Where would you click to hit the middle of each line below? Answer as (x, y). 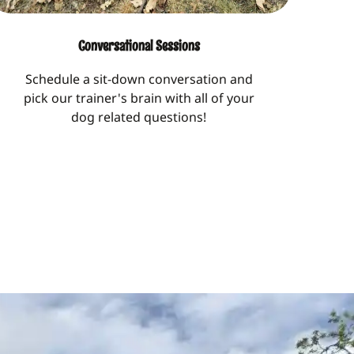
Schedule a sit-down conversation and (139, 79)
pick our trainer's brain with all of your (139, 98)
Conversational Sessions (139, 45)
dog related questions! (139, 117)
